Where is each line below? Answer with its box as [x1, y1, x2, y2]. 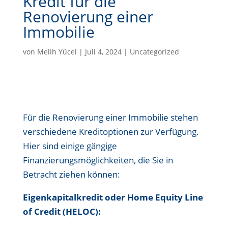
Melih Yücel [37, 47, 77, 56]
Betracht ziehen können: [22, 168, 120, 180]
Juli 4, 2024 [84, 47, 122, 56]
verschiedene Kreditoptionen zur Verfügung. [22, 126, 199, 137]
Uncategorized [129, 47, 179, 56]
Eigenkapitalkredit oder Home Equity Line [22, 191, 203, 203]
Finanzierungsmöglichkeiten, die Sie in [22, 154, 173, 166]
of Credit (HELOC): [22, 206, 101, 217]
